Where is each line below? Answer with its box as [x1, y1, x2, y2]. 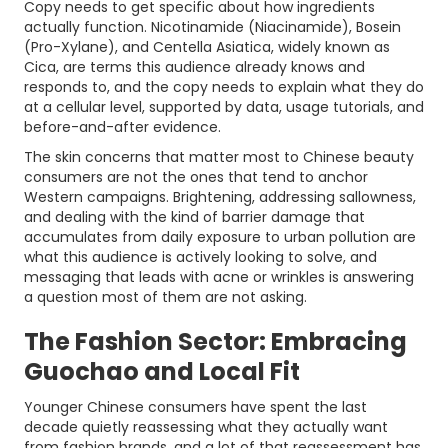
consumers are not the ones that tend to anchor [24, 167, 368, 187]
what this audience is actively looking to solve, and [24, 247, 377, 267]
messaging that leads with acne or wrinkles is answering [24, 267, 414, 287]
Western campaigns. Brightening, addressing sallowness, [24, 187, 416, 207]
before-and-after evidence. [24, 117, 221, 137]
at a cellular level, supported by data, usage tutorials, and [24, 97, 424, 117]
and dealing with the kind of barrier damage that [24, 207, 365, 227]
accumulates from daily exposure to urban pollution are [24, 227, 416, 247]
